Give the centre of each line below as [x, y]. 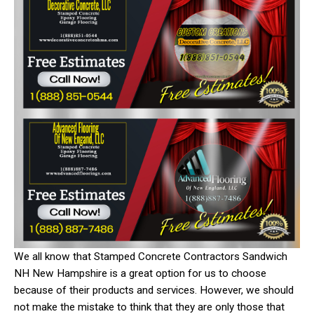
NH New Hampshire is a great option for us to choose [140, 273]
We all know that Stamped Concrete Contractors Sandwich [151, 256]
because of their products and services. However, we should [154, 290]
